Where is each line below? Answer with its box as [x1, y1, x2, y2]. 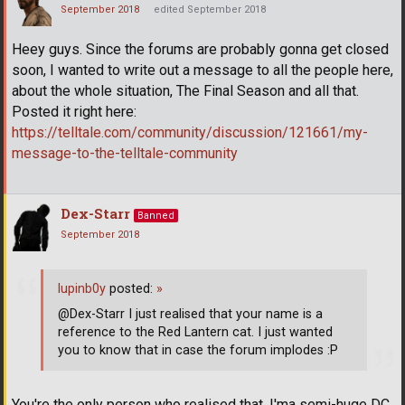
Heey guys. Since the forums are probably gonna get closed [12, 41, 389, 59]
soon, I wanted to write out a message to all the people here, [12, 61, 393, 80]
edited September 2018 [154, 4, 266, 16]
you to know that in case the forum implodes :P [58, 342, 338, 358]
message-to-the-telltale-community [12, 145, 238, 163]
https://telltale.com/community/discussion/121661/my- [12, 124, 368, 142]
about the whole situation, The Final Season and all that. [12, 82, 359, 100]
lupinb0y [58, 280, 106, 297]
